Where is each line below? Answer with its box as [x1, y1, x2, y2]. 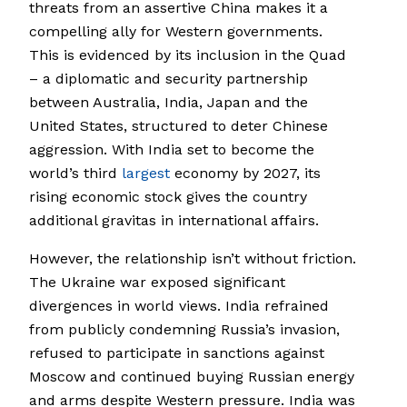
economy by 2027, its [170, 164, 321, 183]
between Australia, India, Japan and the [29, 94, 308, 112]
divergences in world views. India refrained [29, 297, 329, 315]
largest [122, 164, 170, 183]
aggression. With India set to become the [29, 141, 314, 159]
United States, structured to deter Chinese [29, 117, 328, 135]
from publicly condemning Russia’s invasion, [29, 321, 340, 339]
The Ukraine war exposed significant [29, 273, 285, 292]
